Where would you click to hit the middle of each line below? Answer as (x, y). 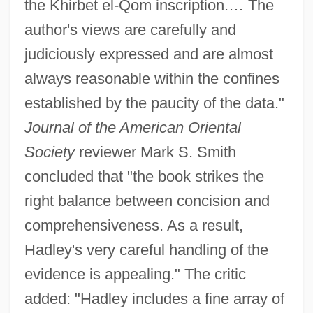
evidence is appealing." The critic (135, 275)
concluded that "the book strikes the (144, 177)
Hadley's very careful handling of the (146, 250)
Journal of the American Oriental (132, 128)
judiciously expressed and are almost (148, 54)
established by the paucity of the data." (154, 103)
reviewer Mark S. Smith (155, 152)
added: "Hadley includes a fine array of (154, 299)
